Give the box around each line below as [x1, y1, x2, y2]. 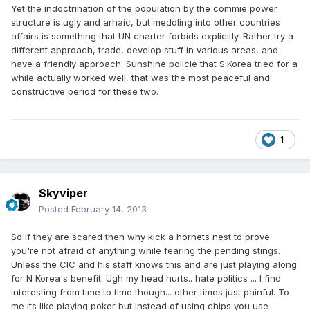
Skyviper [39, 186, 88, 201]
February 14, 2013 [71, 203, 147, 215]
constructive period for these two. [11, 86, 158, 98]
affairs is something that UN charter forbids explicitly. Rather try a [11, 30, 293, 42]
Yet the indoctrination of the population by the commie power [11, 3, 277, 15]
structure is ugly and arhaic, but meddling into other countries [11, 17, 280, 28]
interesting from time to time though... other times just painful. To [11, 286, 289, 298]
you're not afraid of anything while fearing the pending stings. [11, 245, 280, 257]
